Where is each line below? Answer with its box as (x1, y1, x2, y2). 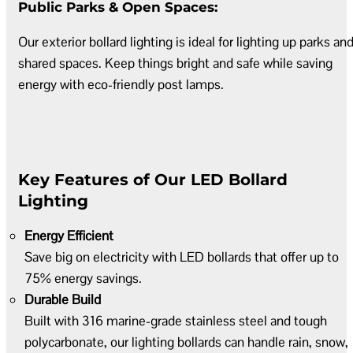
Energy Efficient (24, 226, 113, 244)
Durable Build (24, 290, 101, 308)
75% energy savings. (24, 269, 142, 287)
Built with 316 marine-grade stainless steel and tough (24, 311, 327, 329)
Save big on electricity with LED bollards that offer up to (24, 247, 339, 266)
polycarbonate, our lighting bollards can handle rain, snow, (24, 333, 348, 351)
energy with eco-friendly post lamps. (18, 76, 224, 94)
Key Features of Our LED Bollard (18, 169, 288, 189)
